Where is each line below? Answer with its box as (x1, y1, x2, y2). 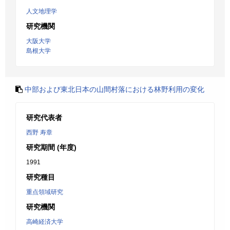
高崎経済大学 (26, 218, 63, 225)
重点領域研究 (26, 188, 63, 196)
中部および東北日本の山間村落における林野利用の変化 (25, 85, 204, 93)
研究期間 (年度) (26, 143, 76, 151)
